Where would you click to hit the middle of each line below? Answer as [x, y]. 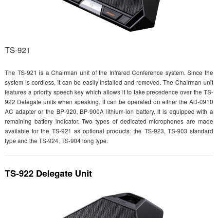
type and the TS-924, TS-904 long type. [56, 141]
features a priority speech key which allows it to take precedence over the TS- [109, 92]
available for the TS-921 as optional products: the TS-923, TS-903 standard [109, 131]
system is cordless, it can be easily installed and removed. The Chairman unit [109, 82]
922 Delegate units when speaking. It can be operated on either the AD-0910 [109, 102]
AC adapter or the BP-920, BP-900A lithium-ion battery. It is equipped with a [109, 111]
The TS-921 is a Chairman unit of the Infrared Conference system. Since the [109, 73]
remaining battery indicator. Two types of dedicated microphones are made [109, 121]
